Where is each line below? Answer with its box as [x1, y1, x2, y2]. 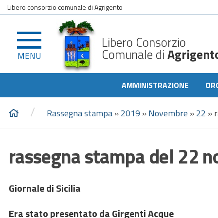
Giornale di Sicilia [9, 181, 81, 196]
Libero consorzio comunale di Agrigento [7, 2, 123, 12]
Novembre [148, 107, 188, 120]
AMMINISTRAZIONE [122, 79, 189, 91]
